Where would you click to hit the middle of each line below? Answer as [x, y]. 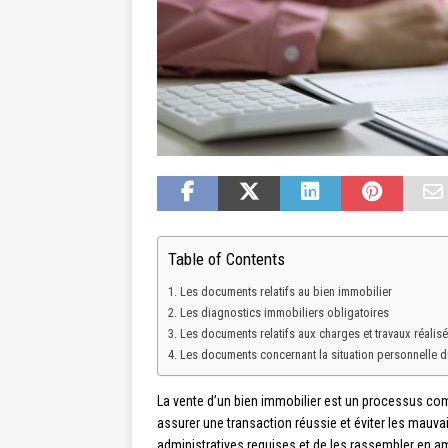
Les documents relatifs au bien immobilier [285, 292]
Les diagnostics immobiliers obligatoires [284, 313]
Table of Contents [226, 259]
